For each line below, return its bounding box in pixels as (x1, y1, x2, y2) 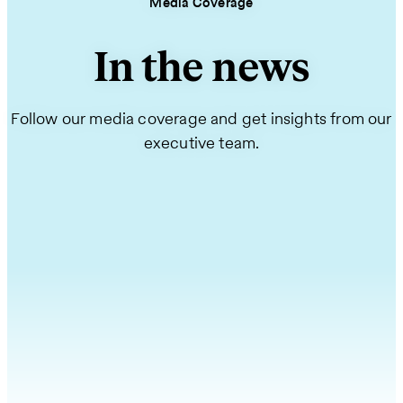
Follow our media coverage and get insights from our (11, 107, 392, 130)
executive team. (143, 131, 260, 155)
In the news (94, 42, 309, 94)
